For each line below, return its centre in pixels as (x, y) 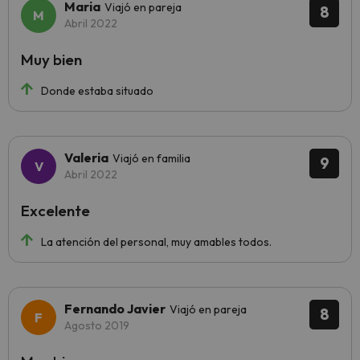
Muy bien (51, 59)
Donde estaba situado (97, 91)
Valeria (86, 157)
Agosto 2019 (97, 325)
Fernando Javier (115, 309)
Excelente (55, 211)
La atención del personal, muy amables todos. (156, 242)
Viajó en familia (151, 158)
